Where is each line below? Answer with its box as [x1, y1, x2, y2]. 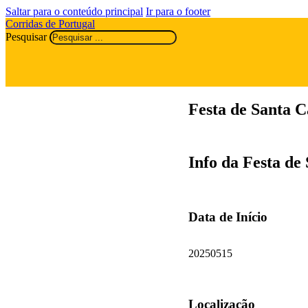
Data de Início [188, 209, 267, 224]
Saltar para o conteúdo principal [5, 5, 143, 17]
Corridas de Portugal [5, 18, 95, 30]
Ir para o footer [146, 5, 210, 17]
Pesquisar [5, 31, 47, 43]
